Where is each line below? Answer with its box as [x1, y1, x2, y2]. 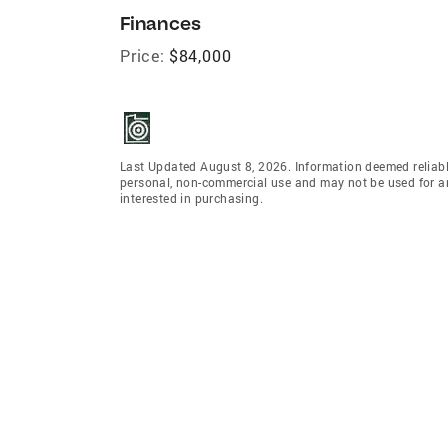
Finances [120, 11, 201, 35]
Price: [120, 44, 165, 66]
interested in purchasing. [120, 189, 264, 206]
